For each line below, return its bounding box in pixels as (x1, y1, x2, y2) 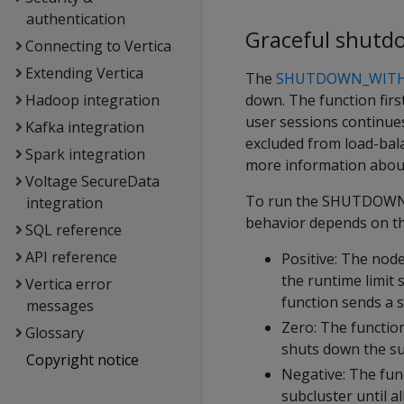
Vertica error (24, 274, 112, 294)
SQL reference (24, 220, 122, 240)
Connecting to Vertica (24, 36, 171, 56)
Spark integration (24, 144, 145, 164)
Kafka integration (24, 117, 144, 137)
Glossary (24, 323, 84, 343)
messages (25, 296, 94, 316)
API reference (24, 247, 117, 267)
